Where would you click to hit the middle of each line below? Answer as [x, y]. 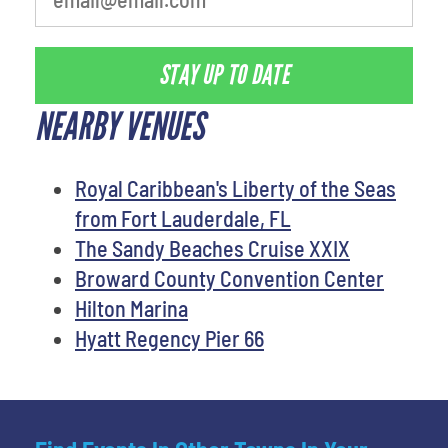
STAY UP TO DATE [224, 75]
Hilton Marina [131, 307]
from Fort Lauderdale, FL [183, 217]
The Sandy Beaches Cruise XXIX [212, 247]
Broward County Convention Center [229, 277]
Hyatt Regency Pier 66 [169, 337]
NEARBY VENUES [119, 126]
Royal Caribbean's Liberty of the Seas [235, 187]
